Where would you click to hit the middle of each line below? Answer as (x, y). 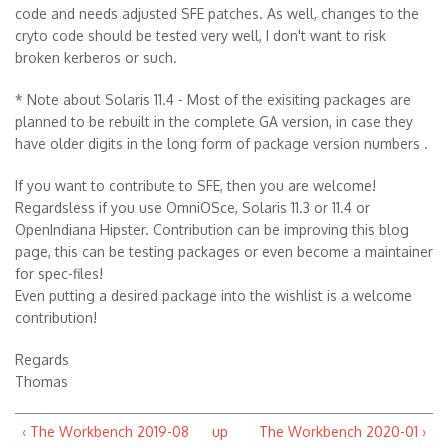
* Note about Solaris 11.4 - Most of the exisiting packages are (213, 100)
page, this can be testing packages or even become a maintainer (224, 252)
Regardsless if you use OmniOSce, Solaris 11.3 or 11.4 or (192, 208)
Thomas (41, 382)
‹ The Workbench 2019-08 (105, 432)
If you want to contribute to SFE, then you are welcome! (195, 186)
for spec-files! (59, 274)
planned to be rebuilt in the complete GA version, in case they (214, 122)
